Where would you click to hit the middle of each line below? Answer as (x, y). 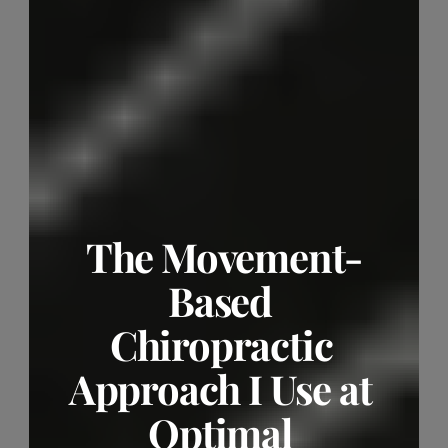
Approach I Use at (220, 388)
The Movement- (224, 256)
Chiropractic (221, 344)
